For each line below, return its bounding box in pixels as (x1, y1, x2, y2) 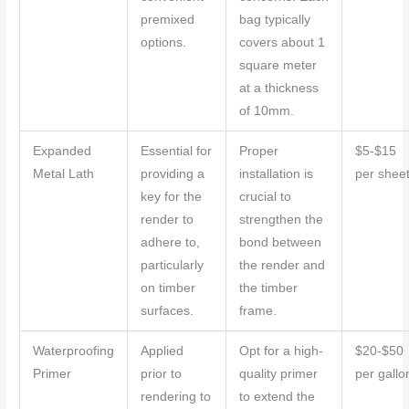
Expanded (32, 144, 91, 159)
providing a (140, 167, 204, 182)
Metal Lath (32, 167, 94, 182)
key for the (140, 190, 202, 204)
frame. (238, 304, 277, 319)
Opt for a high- (238, 344, 323, 359)
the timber (238, 281, 298, 296)
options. (140, 36, 186, 50)
